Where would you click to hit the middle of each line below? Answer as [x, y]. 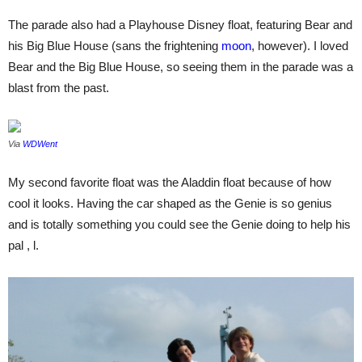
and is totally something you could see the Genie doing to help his [179, 224]
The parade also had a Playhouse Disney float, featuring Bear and [180, 25]
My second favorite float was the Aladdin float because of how [170, 182]
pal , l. [23, 245]
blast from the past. [59, 88]
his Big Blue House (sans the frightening [115, 46]
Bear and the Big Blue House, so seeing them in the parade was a [181, 67]
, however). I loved [300, 46]
